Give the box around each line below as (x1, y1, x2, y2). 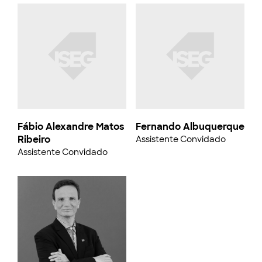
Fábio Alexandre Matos (18, 120, 125, 133)
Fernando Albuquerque (136, 120, 244, 133)
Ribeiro (18, 133, 50, 146)
